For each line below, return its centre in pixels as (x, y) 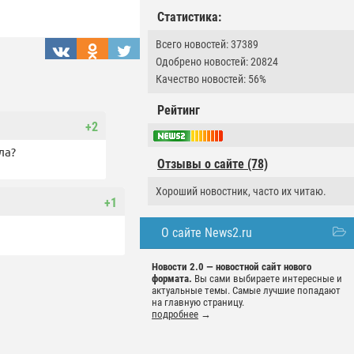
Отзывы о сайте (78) (213, 164)
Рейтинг (179, 110)
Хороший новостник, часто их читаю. (241, 192)
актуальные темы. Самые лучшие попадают (246, 291)
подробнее (175, 314)
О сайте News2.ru (207, 233)
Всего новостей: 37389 (207, 44)
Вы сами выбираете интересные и (267, 279)
